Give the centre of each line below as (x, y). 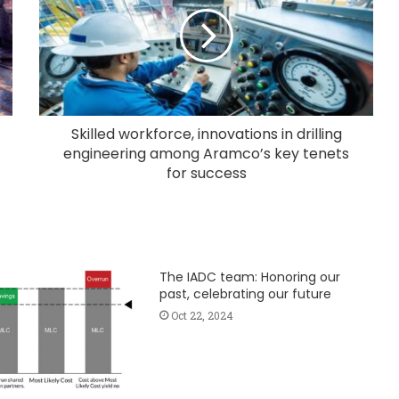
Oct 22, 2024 (202, 316)
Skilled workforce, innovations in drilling (206, 134)
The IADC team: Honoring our (249, 277)
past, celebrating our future (245, 294)
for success (206, 174)
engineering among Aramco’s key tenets (206, 154)
